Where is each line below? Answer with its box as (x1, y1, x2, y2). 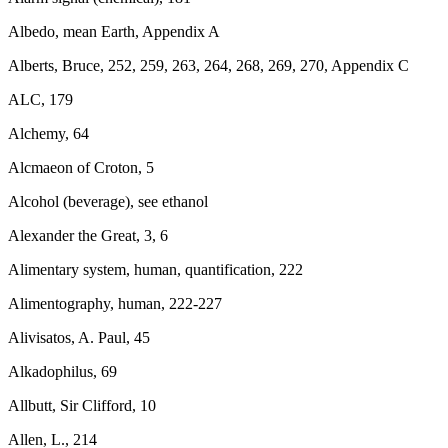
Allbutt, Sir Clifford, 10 (8, 397, 156, 414)
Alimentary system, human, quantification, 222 (8, 261, 303, 278)
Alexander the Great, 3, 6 (8, 227, 168, 244)
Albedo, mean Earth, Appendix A (8, 23, 220, 40)
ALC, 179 (8, 91, 73, 108)
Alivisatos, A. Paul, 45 (8, 329, 150, 346)
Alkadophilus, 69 (8, 363, 117, 380)
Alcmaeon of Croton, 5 (8, 159, 154, 176)
